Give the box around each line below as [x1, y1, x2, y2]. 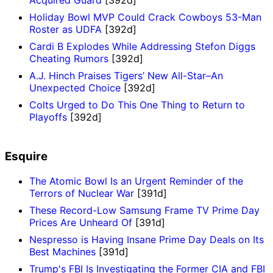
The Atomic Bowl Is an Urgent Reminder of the [29, 174, 243, 187]
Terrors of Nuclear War [29, 186, 134, 199]
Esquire [5, 149, 48, 164]
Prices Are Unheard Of [29, 216, 132, 229]
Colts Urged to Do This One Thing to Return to [29, 99, 245, 112]
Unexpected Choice [29, 82, 121, 94]
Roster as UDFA [29, 23, 102, 36]
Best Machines [29, 245, 96, 258]
